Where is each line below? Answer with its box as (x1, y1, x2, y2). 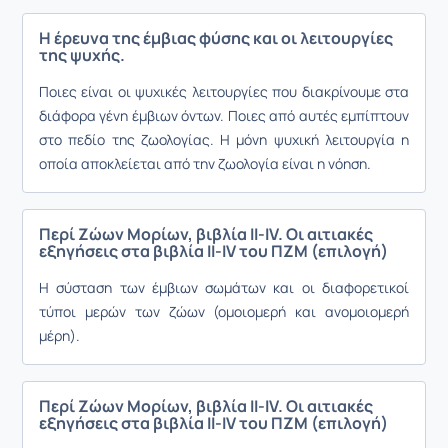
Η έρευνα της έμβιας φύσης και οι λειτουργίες (39, 27, 393, 49)
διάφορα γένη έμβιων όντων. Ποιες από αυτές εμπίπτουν (39, 106, 409, 125)
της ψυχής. (39, 44, 125, 66)
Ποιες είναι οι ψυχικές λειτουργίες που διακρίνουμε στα (39, 82, 409, 101)
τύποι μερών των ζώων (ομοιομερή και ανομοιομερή (39, 302, 409, 321)
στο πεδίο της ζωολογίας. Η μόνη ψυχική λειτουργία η (39, 130, 409, 149)
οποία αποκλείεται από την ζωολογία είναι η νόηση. (39, 154, 371, 173)
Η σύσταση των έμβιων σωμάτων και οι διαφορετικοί (39, 278, 409, 297)
